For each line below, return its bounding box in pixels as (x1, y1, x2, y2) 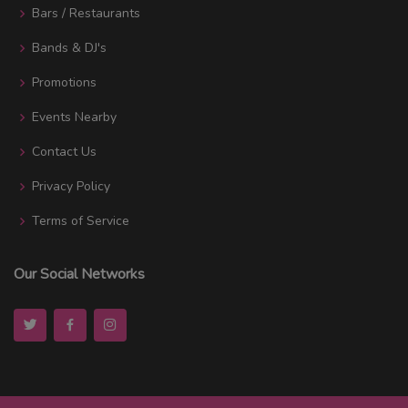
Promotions (32, 73, 97, 91)
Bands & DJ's (32, 38, 107, 56)
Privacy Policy (32, 177, 110, 195)
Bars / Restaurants (32, 4, 140, 22)
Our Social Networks (14, 263, 145, 284)
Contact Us (32, 142, 97, 160)
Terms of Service (32, 211, 129, 229)
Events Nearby (32, 107, 117, 126)
